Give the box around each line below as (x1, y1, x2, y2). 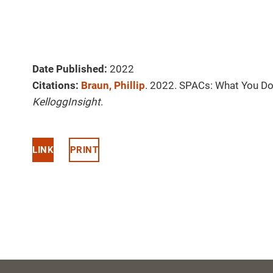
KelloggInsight (32, 96, 101, 108)
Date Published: (32, 63, 107, 76)
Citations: (32, 79, 79, 92)
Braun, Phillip (81, 79, 145, 92)
